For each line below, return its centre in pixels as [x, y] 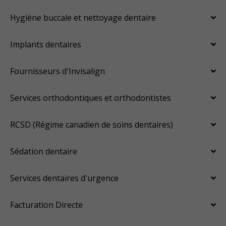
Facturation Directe [46, 205]
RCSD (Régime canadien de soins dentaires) [92, 124]
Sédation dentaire [44, 151]
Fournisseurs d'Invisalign [58, 71]
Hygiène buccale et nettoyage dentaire [83, 17]
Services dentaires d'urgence [64, 178]
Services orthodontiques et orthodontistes [91, 98]
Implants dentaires [46, 44]
